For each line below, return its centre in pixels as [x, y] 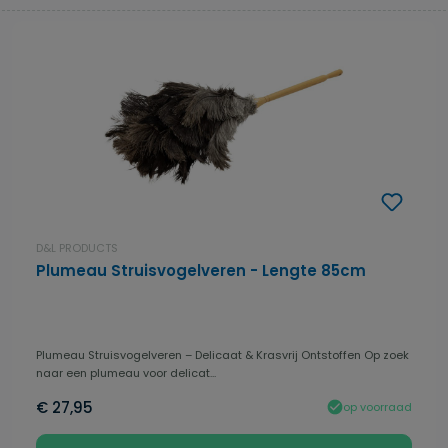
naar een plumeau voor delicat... [126, 373]
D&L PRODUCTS [77, 248]
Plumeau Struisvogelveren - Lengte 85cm [201, 271]
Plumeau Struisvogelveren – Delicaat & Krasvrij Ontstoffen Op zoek [222, 355]
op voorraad [377, 406]
